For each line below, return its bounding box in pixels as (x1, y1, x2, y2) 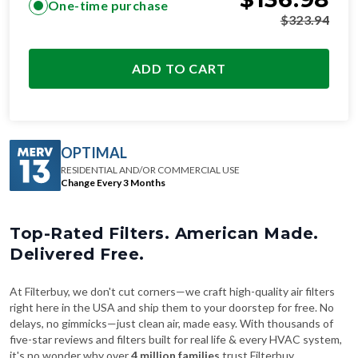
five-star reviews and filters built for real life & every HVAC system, (10, 332, 342, 346)
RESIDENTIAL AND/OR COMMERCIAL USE (61, 163, 240, 176)
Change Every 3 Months (61, 176, 165, 189)
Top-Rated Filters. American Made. (10, 224, 319, 243)
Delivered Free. (10, 245, 145, 264)
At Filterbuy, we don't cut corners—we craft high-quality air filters (10, 284, 335, 298)
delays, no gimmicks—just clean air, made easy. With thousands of (10, 316, 333, 330)
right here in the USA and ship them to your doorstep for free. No (10, 300, 334, 314)
